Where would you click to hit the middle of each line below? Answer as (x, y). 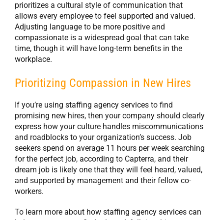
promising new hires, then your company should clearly (110, 116)
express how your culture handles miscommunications (109, 127)
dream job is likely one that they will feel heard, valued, (109, 170)
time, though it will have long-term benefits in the (98, 48)
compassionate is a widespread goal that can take (102, 37)
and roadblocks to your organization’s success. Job (103, 137)
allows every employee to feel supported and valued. (105, 16)
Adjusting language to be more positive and (90, 27)
